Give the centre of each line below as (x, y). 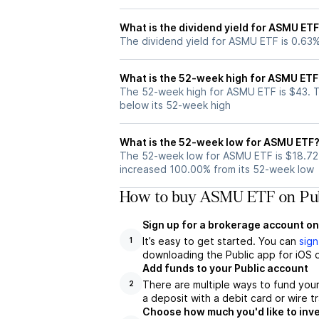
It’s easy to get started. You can (221, 241)
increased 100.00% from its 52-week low (217, 169)
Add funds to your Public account (225, 268)
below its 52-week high (175, 105)
